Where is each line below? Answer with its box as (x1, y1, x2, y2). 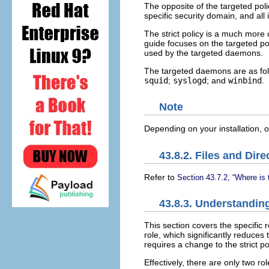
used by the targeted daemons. (144, 47, 263, 58)
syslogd (173, 75, 207, 85)
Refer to (144, 172, 177, 182)
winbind (228, 75, 262, 85)
